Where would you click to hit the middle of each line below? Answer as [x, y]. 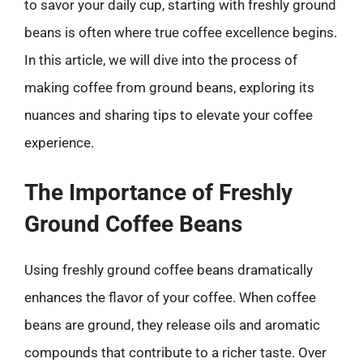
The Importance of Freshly [158, 192]
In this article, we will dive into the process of [161, 60]
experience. [59, 142]
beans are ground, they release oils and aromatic [172, 325]
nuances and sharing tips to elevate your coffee [169, 115]
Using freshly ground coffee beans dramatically [169, 270]
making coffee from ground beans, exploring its [169, 87]
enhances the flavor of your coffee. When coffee [170, 297]
